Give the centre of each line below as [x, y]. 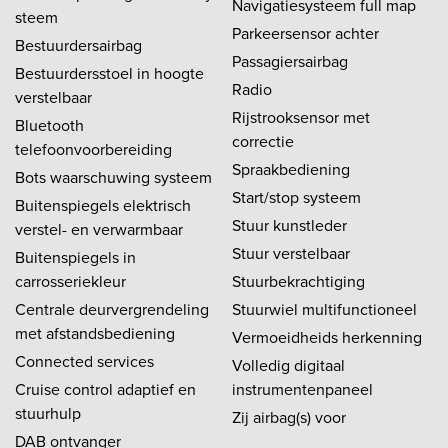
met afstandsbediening [95, 333]
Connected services [84, 361]
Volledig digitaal [288, 365]
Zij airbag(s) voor [289, 417]
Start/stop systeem [296, 197]
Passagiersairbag [290, 61]
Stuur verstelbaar [291, 253]
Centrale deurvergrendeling [112, 309]
